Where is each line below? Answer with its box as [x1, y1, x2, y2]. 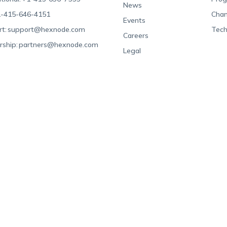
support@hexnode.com [8, 24, 86, 34]
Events [123, 15, 146, 25]
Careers [123, 30, 149, 40]
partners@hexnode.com [19, 40, 99, 49]
